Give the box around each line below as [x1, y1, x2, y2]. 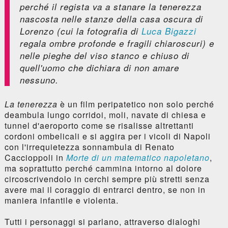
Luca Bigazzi [141, 24, 196, 37]
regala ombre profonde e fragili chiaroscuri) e [19, 37, 214, 49]
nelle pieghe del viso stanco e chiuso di [19, 49, 189, 62]
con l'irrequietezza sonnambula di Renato [4, 140, 175, 153]
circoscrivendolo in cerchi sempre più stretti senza [4, 173, 210, 185]
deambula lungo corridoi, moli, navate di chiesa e [4, 108, 206, 121]
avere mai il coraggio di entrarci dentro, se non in [4, 183, 206, 195]
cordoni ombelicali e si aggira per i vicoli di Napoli [4, 130, 211, 142]
